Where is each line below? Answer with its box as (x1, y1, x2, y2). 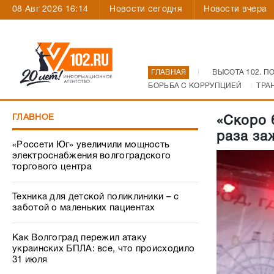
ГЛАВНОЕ (12, 114, 54, 122)
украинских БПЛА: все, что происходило (12, 245, 195, 253)
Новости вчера (204, 6, 267, 13)
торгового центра (12, 163, 92, 171)
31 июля (12, 256, 48, 264)
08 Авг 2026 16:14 (12, 6, 89, 13)
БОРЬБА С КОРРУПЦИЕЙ (148, 83, 242, 89)
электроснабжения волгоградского (12, 152, 171, 160)
